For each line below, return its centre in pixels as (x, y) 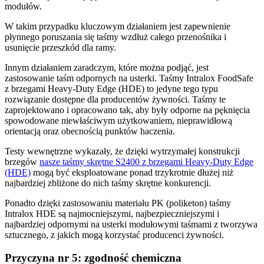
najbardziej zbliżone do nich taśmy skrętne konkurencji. (108, 183)
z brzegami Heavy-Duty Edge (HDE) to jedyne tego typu (111, 88)
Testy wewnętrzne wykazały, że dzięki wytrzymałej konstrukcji (122, 151)
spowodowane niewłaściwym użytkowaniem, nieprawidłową (118, 120)
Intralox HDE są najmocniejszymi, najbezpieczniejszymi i (112, 213)
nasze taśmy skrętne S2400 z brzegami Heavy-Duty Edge (146, 161)
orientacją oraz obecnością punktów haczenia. (90, 131)
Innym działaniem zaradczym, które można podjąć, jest (107, 67)
